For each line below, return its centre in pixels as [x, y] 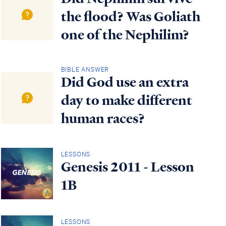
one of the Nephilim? [125, 35]
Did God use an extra [125, 82]
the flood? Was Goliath [130, 17]
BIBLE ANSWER [85, 69]
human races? [103, 118]
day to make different [126, 100]
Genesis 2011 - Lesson [127, 167]
